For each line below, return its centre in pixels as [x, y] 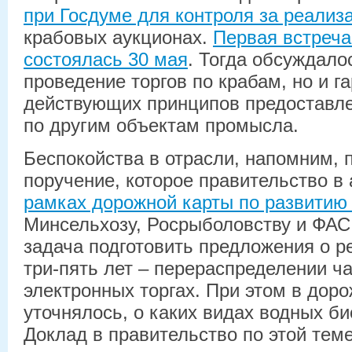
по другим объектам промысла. [161, 125]
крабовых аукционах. [118, 37]
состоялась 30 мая [106, 59]
